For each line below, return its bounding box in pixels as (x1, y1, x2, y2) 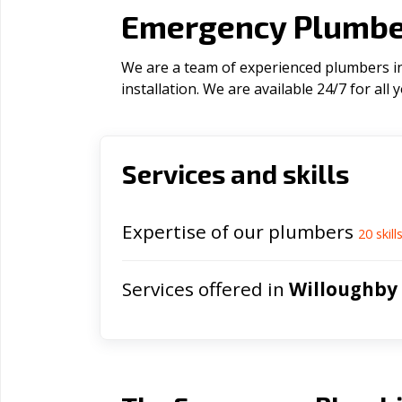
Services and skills (122, 158, 349, 189)
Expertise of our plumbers (122, 219, 358, 244)
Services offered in (122, 276, 289, 301)
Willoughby (289, 276, 398, 301)
